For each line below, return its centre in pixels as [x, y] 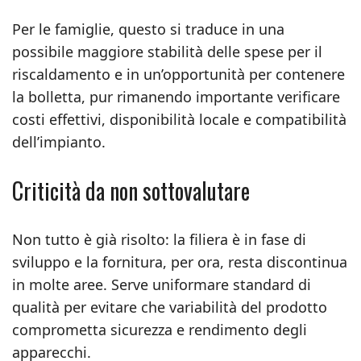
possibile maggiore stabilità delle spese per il [167, 52]
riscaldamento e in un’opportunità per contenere [178, 74]
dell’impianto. [59, 142]
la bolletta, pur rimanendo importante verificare [176, 97]
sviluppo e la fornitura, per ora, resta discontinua [180, 262]
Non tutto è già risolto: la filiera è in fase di [159, 239]
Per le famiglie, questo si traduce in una [148, 29]
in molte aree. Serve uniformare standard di [162, 284]
